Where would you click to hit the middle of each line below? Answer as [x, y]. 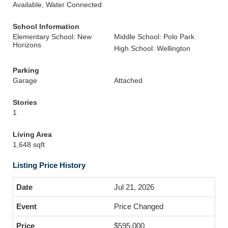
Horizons [27, 45]
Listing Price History [49, 165]
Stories [25, 102]
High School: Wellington [152, 48]
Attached [128, 80]
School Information [46, 26]
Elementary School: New [52, 37]
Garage [25, 80]
